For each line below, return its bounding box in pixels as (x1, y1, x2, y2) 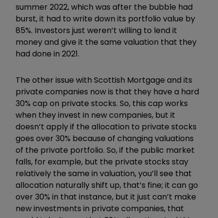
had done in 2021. (16, 48, 79, 59)
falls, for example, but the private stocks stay (16, 156, 188, 167)
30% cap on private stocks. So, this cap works (16, 97, 188, 109)
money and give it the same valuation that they (16, 36, 197, 48)
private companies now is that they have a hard (16, 86, 199, 97)
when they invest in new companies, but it (16, 109, 175, 121)
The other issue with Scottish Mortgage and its (16, 74, 192, 86)
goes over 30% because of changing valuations (16, 132, 194, 144)
